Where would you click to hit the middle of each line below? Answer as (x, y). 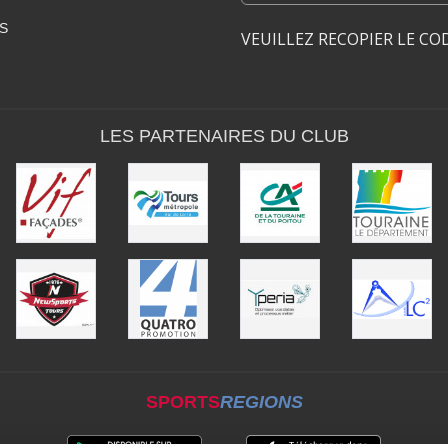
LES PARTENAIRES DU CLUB (224, 136)
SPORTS (182, 402)
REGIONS (261, 402)
